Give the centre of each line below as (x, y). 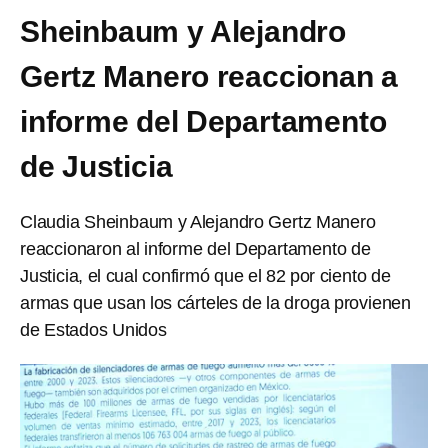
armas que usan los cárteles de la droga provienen (215, 303)
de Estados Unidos (93, 330)
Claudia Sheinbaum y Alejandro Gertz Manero (198, 222)
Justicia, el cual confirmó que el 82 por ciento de (205, 276)
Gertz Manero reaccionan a (209, 76)
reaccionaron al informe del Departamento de (195, 249)
